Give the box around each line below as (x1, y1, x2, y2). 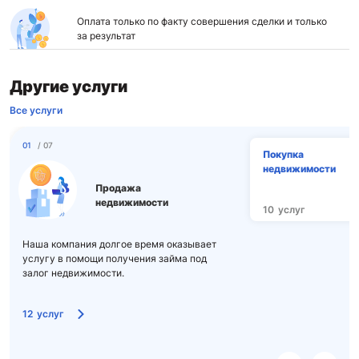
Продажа (95, 182, 141, 194)
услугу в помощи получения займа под (22, 252, 207, 264)
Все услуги (10, 104, 63, 116)
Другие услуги (10, 77, 127, 96)
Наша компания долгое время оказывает (22, 238, 216, 250)
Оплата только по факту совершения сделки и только (77, 14, 327, 27)
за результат (77, 29, 135, 42)
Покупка (263, 148, 304, 160)
